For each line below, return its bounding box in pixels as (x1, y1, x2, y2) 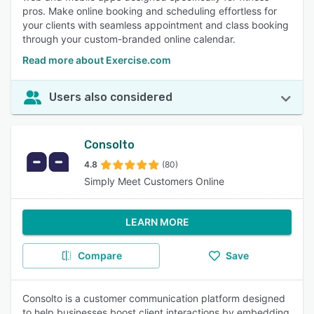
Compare (77, 250, 122, 261)
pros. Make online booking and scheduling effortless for (22, 5, 277, 17)
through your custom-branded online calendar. (22, 33, 235, 45)
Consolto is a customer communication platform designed (22, 292, 285, 304)
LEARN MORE (125, 216, 189, 228)
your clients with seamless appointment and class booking (22, 19, 289, 31)
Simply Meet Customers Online (84, 175, 224, 187)
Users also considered (49, 90, 172, 104)
